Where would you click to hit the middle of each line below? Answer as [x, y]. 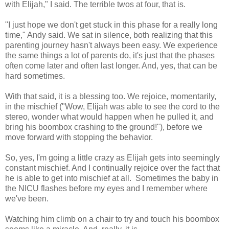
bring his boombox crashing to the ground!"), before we [104, 127]
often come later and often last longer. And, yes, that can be [111, 65]
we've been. [27, 198]
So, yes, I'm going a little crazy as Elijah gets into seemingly [112, 157]
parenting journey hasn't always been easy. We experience [111, 45]
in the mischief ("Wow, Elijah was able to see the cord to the [112, 106]
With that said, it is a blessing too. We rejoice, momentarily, [111, 96]
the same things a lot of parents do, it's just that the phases [110, 55]
